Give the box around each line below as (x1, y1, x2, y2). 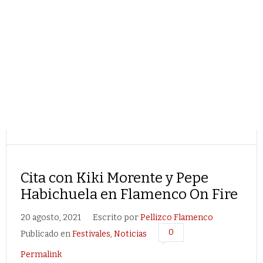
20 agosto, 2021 (21, 213, 81, 222)
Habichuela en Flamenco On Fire (21, 186, 238, 203)
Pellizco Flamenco (140, 213, 213, 222)
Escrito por (93, 213, 140, 222)
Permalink (21, 249, 62, 259)
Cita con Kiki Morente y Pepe (21, 170, 208, 186)
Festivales (72, 229, 110, 239)
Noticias (114, 229, 147, 239)
